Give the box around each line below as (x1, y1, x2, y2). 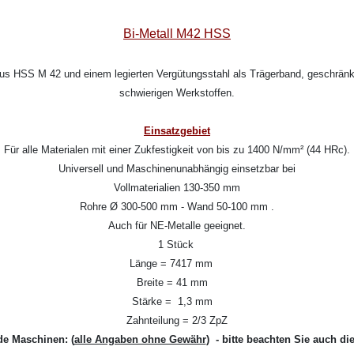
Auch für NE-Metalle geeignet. (108, 220, 246, 232)
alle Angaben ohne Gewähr (73, 333, 206, 345)
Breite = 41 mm (137, 277, 217, 288)
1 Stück (157, 239, 197, 250)
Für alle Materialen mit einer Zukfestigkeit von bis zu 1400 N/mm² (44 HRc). (4, 144, 350, 156)
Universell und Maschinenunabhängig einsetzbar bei (58, 163, 296, 175)
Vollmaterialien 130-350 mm (114, 182, 240, 194)
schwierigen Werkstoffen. (119, 87, 235, 99)
